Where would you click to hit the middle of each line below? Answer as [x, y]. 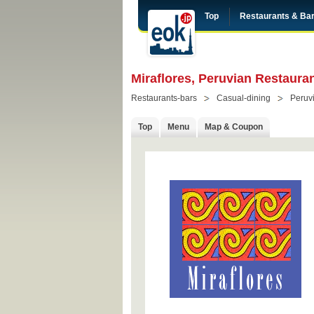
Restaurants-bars [164, 98]
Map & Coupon [234, 127]
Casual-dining [244, 98]
